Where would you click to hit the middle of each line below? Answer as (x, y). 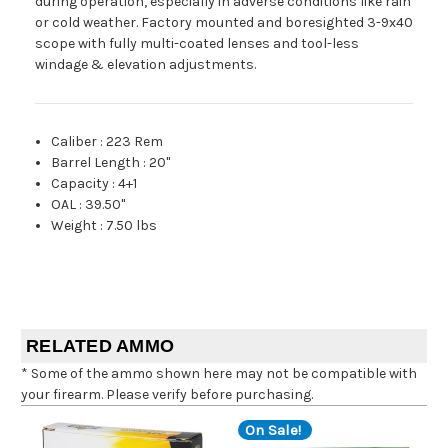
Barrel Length (96, 163)
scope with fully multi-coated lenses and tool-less (197, 44)
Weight (74, 226)
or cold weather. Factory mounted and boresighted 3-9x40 (224, 23)
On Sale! (273, 429)
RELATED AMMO (100, 346)
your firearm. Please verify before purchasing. (167, 395)
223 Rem (135, 142)
